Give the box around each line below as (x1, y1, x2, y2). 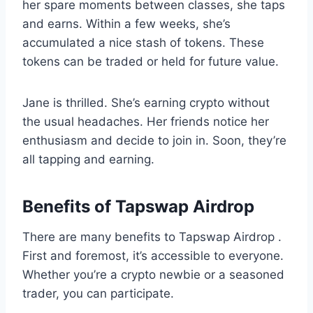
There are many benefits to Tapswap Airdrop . (22, 229, 282, 244)
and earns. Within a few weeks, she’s (22, 16, 231, 31)
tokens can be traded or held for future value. (22, 54, 279, 68)
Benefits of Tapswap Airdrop (22, 196, 254, 217)
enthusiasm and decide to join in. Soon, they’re (22, 133, 286, 147)
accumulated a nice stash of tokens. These (22, 35, 264, 50)
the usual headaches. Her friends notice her (22, 114, 269, 129)
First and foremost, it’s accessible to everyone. (22, 248, 284, 263)
